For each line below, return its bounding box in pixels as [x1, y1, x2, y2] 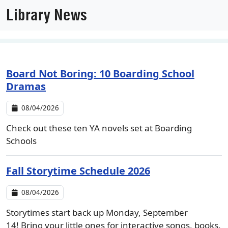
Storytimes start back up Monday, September [6, 207, 188, 218]
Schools [6, 135, 37, 147]
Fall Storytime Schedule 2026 [6, 164, 150, 178]
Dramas [6, 79, 46, 93]
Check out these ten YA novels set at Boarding [6, 122, 192, 134]
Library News [6, 6, 87, 24]
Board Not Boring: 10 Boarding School [6, 67, 194, 80]
